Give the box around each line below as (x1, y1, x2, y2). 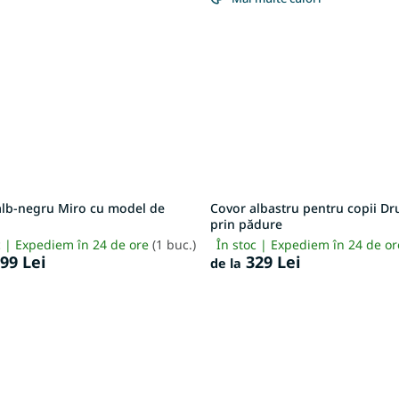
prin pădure (210, 216, 283, 233)
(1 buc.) (152, 236, 197, 254)
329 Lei (241, 251, 301, 273)
